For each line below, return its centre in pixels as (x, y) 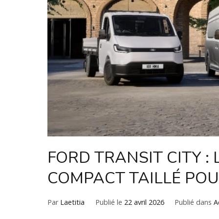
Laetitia (72, 202)
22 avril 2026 (144, 202)
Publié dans (194, 202)
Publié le (109, 202)
